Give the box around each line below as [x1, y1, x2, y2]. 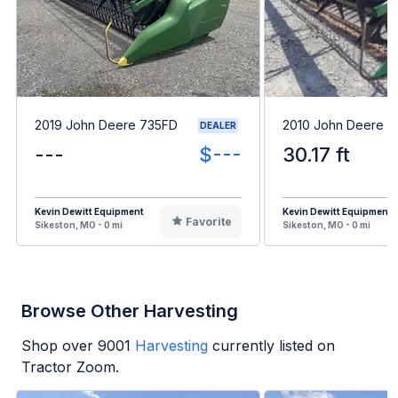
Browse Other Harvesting [21, 299, 238, 322]
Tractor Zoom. [21, 357, 119, 376]
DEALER [200, 119, 236, 131]
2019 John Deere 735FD [35, 117, 178, 133]
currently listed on [212, 336, 335, 354]
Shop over [21, 336, 98, 354]
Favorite [185, 214, 232, 228]
